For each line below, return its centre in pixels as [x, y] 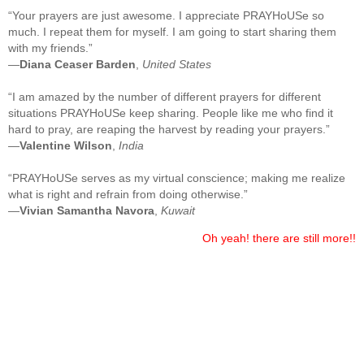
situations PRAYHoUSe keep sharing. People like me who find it [171, 113]
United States [177, 64]
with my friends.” [50, 48]
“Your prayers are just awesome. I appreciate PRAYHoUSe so [166, 15]
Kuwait [178, 210]
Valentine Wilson [66, 145]
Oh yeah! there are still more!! [279, 238]
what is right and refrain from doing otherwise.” [128, 194]
